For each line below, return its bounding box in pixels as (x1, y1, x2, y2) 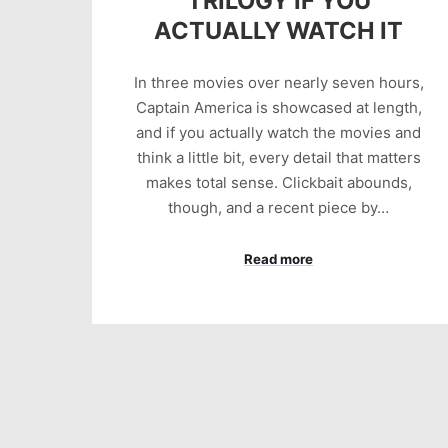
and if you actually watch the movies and (136, 123, 422, 143)
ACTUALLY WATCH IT (154, 15, 404, 45)
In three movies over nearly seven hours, (133, 73, 424, 93)
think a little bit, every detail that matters (136, 148, 421, 168)
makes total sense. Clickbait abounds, (145, 173, 412, 193)
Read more (244, 250, 314, 267)
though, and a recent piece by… (168, 198, 390, 218)
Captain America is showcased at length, (135, 98, 422, 118)
